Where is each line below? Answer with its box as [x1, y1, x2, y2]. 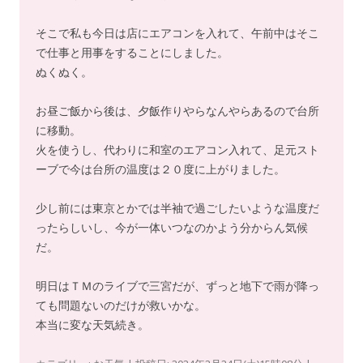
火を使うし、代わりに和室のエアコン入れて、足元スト [36, 142, 319, 157]
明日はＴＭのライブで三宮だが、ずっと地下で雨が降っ [36, 278, 319, 293]
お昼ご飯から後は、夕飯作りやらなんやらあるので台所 [36, 103, 319, 118]
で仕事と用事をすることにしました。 [36, 45, 228, 60]
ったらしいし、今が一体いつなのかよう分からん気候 [36, 220, 308, 235]
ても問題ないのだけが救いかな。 [36, 297, 206, 313]
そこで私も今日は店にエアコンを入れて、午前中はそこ [36, 25, 319, 41]
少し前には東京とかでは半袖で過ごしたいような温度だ [36, 200, 319, 216]
